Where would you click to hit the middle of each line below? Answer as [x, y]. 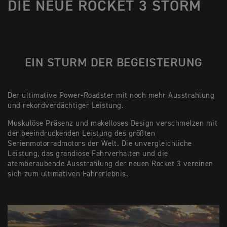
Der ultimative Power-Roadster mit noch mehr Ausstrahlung [111, 96]
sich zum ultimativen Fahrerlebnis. [68, 174]
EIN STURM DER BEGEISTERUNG [113, 63]
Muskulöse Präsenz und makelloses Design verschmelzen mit [112, 123]
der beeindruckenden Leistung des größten [81, 134]
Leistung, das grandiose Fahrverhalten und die [88, 154]
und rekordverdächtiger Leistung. [66, 106]
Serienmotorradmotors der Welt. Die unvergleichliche [100, 144]
